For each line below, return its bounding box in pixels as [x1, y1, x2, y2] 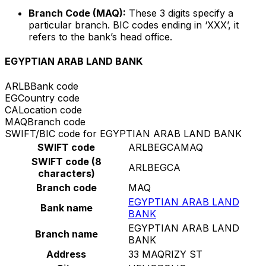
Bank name [40, 201, 93, 214]
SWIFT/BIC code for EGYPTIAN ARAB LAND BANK [5, 127, 242, 140]
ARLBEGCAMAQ [128, 141, 203, 153]
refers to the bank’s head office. [28, 31, 172, 43]
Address [46, 248, 86, 260]
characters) [37, 167, 95, 179]
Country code [18, 91, 80, 104]
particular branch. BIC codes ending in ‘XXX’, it [28, 19, 239, 31]
